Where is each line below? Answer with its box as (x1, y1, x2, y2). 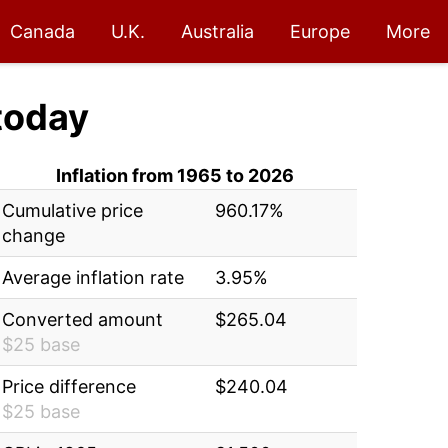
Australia (181, 21, 254, 42)
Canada (10, 21, 75, 42)
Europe (290, 21, 350, 42)
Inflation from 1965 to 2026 (56, 165, 295, 186)
